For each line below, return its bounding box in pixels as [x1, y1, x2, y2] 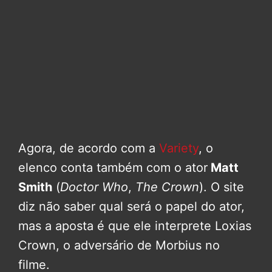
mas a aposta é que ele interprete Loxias [18, 219, 251, 234]
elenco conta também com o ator [18, 160, 208, 175]
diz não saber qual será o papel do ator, [18, 199, 245, 214]
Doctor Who [60, 180, 128, 195]
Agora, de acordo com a [18, 141, 159, 156]
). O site [199, 180, 244, 195]
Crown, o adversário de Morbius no [18, 238, 220, 253]
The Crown [135, 180, 199, 195]
